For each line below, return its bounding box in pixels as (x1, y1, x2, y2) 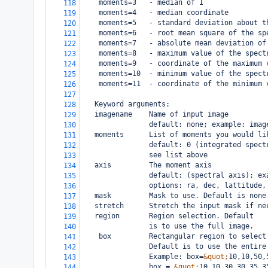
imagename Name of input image (82, 110, 229, 118)
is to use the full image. (82, 222, 254, 230)
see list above (82, 151, 208, 159)
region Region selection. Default (82, 212, 254, 220)
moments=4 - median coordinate (99, 8, 229, 17)
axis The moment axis (82, 161, 212, 169)
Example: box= (82, 252, 203, 261)
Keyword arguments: (82, 100, 170, 108)
